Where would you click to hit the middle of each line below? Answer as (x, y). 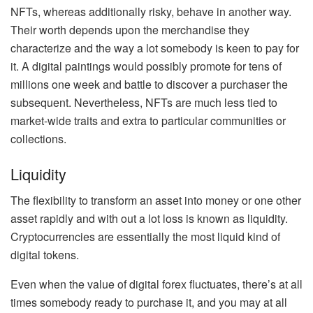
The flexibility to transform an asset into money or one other (156, 201)
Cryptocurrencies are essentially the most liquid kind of (145, 237)
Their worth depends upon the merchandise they (130, 30)
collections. (38, 139)
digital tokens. (45, 255)
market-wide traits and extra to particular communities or (148, 121)
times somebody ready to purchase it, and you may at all (149, 303)
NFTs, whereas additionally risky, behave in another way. (151, 12)
